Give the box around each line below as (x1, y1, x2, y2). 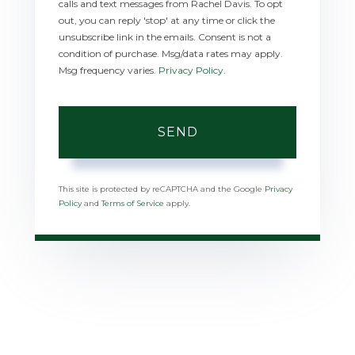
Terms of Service (101, 197, 164, 208)
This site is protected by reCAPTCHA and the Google (59, 183, 265, 194)
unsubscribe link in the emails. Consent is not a (59, 30, 271, 43)
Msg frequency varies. (59, 63, 158, 76)
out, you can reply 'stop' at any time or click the (59, 13, 275, 26)
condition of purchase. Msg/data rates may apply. (59, 47, 283, 59)
